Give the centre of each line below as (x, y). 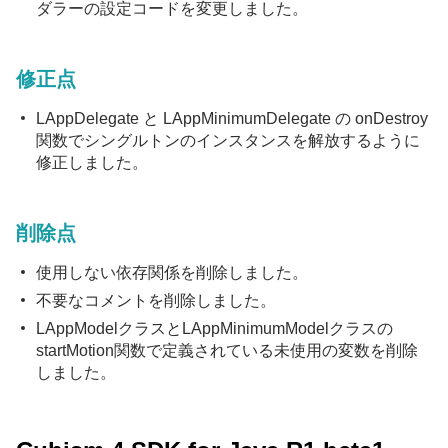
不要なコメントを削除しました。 (156, 300)
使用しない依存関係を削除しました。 (172, 272)
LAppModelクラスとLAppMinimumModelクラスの (214, 328)
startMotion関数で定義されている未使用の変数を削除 (227, 350)
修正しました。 (92, 162)
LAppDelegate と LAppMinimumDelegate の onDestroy (232, 118)
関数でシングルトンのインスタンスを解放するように (228, 140)
